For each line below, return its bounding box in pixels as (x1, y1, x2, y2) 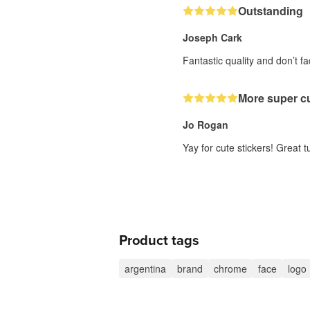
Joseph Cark (183, 30, 242, 44)
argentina (125, 261, 166, 275)
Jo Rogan (183, 117, 228, 131)
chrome (214, 261, 247, 275)
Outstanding (238, 2, 303, 19)
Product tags (119, 232, 199, 249)
